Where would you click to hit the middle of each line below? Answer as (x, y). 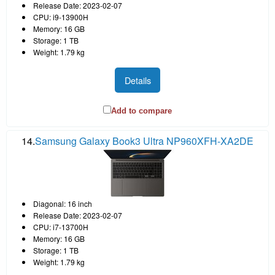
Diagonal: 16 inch (63, 203)
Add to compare (141, 110)
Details (137, 80)
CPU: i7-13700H (61, 227)
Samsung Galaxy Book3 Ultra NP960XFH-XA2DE (144, 141)
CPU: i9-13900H (61, 17)
